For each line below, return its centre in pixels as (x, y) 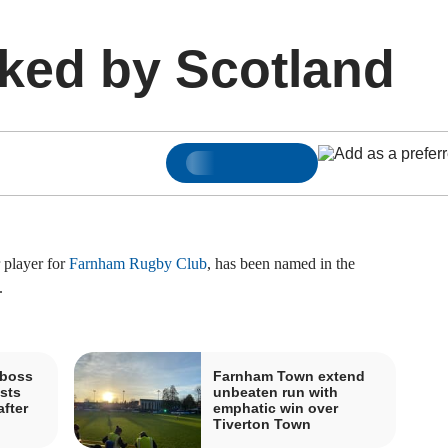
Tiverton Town (262, 423)
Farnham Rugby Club (137, 263)
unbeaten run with (275, 391)
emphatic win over (275, 407)
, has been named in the (280, 263)
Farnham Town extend (289, 375)
